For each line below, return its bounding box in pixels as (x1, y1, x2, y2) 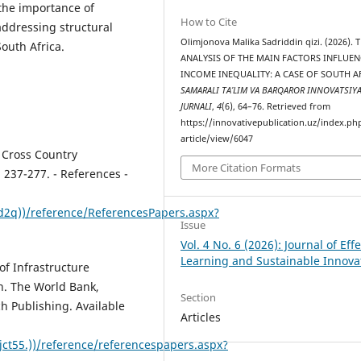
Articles (180, 309, 222, 325)
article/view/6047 (180, 133, 254, 145)
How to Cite (180, 15, 238, 30)
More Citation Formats (192, 160, 301, 175)
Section (180, 289, 217, 305)
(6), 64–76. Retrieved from (222, 101, 331, 113)
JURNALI (180, 101, 213, 113)
